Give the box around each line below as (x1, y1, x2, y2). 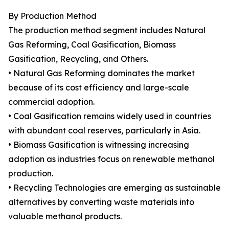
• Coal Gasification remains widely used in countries (8, 111, 211, 121)
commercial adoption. (8, 97, 95, 107)
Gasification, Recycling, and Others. (8, 54, 148, 64)
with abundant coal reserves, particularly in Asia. (8, 125, 200, 135)
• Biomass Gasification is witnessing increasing (8, 140, 189, 150)
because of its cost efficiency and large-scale (8, 82, 189, 93)
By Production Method (8, 11, 97, 21)
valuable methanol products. (8, 211, 122, 221)
